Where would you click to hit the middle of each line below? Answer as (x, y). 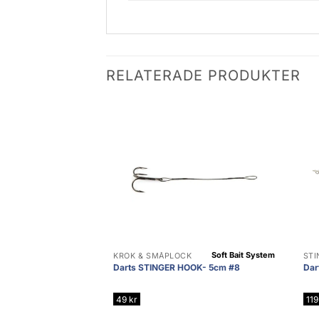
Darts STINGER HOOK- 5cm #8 (177, 267)
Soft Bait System (243, 255)
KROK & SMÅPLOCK (153, 256)
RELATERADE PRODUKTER (204, 76)
